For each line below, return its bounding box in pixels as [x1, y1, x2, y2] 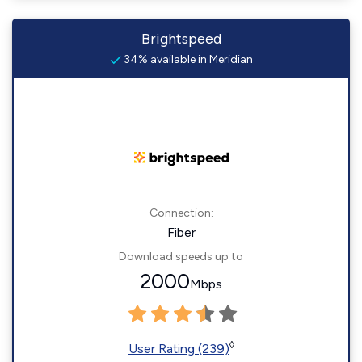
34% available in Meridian [120, 53, 253, 67]
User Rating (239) [128, 341, 229, 357]
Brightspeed [141, 30, 221, 48]
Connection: [149, 206, 213, 221]
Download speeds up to [119, 250, 243, 264]
